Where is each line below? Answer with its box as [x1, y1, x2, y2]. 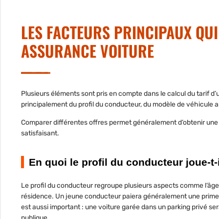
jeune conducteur [66, 192, 121, 201]
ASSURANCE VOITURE [21, 39, 154, 63]
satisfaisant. [21, 129, 59, 138]
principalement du [21, 100, 78, 109]
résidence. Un [21, 192, 66, 201]
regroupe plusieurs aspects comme [93, 181, 205, 190]
